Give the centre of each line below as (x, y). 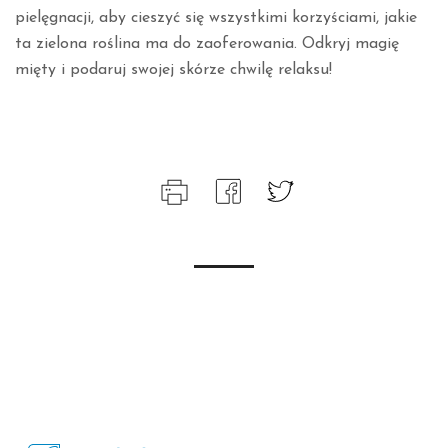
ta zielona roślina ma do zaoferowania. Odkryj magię (207, 44)
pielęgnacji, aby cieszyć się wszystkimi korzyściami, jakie (216, 18)
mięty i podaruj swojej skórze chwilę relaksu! (173, 70)
